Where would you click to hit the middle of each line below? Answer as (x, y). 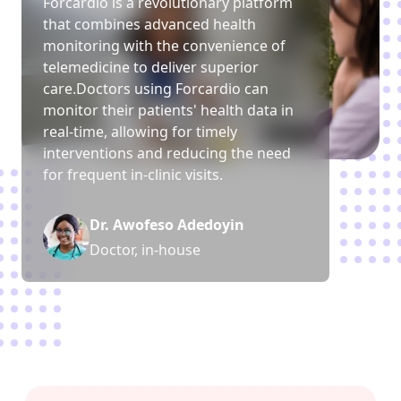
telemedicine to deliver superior (151, 68)
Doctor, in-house (145, 250)
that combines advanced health (149, 25)
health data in (245, 111)
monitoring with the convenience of (164, 46)
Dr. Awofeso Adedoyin (167, 225)
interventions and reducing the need (167, 154)
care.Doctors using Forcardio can (156, 89)
